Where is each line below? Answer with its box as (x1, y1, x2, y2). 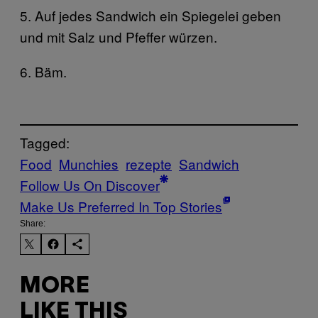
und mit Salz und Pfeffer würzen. (20, 26, 217, 46)
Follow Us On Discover (20, 175, 160, 195)
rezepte (126, 154, 172, 174)
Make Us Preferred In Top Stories (20, 197, 222, 216)
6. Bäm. (20, 61, 67, 81)
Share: (20, 219, 45, 229)
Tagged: (20, 133, 70, 153)
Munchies (59, 154, 119, 174)
